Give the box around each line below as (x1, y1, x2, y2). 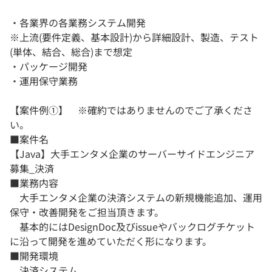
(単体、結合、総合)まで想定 (10, 44, 132, 59)
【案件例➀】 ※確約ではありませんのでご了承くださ (10, 103, 253, 118)
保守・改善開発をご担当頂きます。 (10, 205, 164, 220)
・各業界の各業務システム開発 (10, 15, 146, 30)
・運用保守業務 (10, 73, 78, 89)
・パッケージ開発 (10, 59, 87, 74)
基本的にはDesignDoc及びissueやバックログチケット (10, 219, 255, 234)
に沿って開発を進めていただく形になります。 (10, 234, 212, 249)
